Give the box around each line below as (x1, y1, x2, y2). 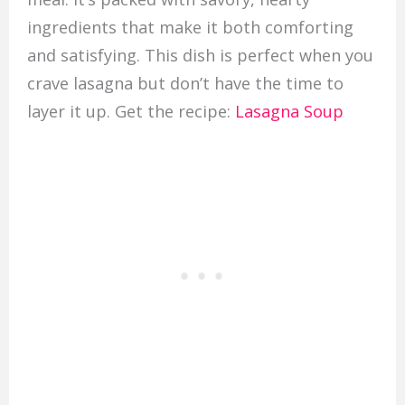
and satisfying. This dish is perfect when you (26, 44, 373, 67)
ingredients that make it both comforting (26, 16, 353, 39)
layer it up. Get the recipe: (26, 100, 235, 123)
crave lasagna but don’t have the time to (26, 72, 344, 95)
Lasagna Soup (234, 100, 344, 123)
